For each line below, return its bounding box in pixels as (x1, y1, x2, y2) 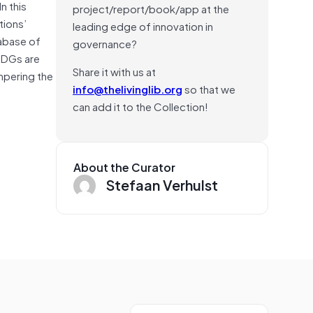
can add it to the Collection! (73, 97, 208, 115)
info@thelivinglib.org (73, 80, 182, 97)
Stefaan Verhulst (106, 173, 218, 196)
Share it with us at (73, 62, 156, 80)
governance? (73, 34, 137, 52)
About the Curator (73, 157, 175, 176)
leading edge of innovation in (73, 17, 213, 34)
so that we (182, 80, 235, 97)
